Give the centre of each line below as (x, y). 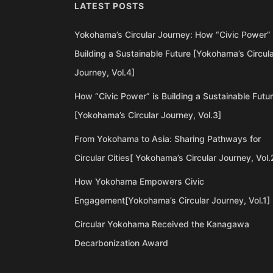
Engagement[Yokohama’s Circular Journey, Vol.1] (172, 200)
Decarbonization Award (121, 243)
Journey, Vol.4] (105, 73)
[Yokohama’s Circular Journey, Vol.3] (148, 115)
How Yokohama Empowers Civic (139, 182)
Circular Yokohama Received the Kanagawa (162, 224)
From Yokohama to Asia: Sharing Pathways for (168, 139)
